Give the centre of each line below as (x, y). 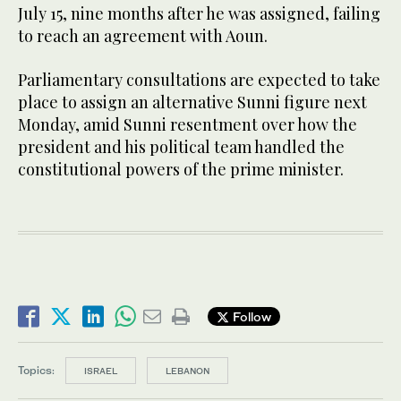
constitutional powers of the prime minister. (181, 169)
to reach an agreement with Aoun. (143, 35)
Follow (250, 317)
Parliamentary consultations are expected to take (199, 79)
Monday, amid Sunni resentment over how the (188, 124)
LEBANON (188, 370)
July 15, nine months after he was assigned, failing (199, 13)
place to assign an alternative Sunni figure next (192, 102)
